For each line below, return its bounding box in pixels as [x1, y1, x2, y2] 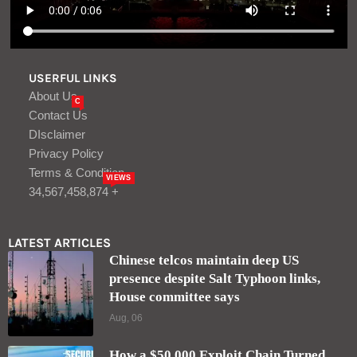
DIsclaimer [29, 127, 85, 141]
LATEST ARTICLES [8, 234, 111, 250]
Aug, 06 [109, 312, 143, 324]
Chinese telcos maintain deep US [109, 252, 299, 268]
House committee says [109, 288, 240, 304]
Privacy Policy [29, 146, 104, 160]
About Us [29, 88, 77, 103]
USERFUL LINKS [29, 70, 117, 85]
